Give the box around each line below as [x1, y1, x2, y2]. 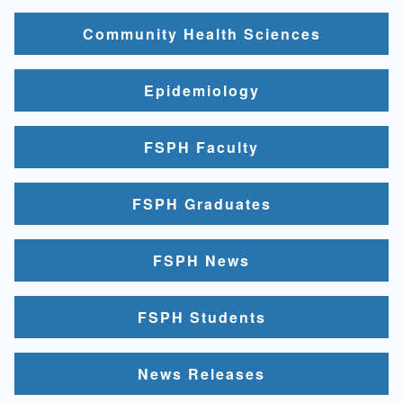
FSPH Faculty [144, 136, 259, 157]
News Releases [138, 363, 265, 384]
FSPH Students [137, 306, 266, 327]
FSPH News [153, 249, 250, 271]
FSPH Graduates [131, 193, 272, 214]
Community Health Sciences [82, 22, 321, 44]
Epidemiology [143, 79, 260, 101]
